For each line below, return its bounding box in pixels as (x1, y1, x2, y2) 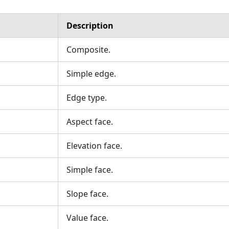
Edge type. (66, 92, 107, 103)
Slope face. (66, 188, 108, 199)
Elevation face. (66, 140, 122, 151)
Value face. (66, 212, 108, 223)
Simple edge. (66, 68, 116, 79)
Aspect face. (66, 116, 113, 127)
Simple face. (66, 164, 113, 175)
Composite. (66, 44, 110, 55)
